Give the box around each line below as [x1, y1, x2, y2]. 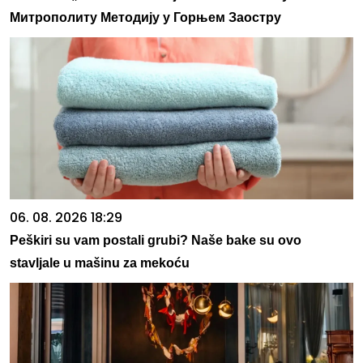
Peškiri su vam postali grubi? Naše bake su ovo [10, 233, 301, 248]
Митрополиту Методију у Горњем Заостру [10, 11, 281, 25]
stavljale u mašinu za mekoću [10, 256, 190, 271]
